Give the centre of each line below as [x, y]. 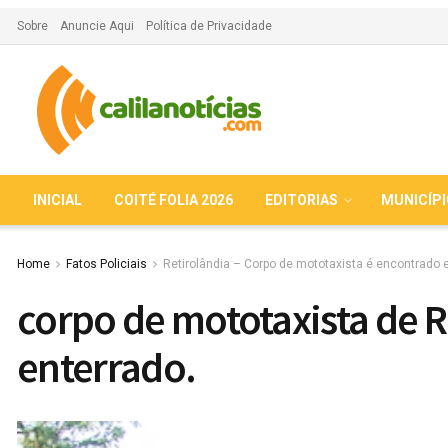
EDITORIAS [301, 200]
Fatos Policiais [106, 264]
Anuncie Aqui [97, 26]
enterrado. [106, 367]
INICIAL [57, 200]
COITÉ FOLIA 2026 [173, 200]
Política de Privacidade [209, 26]
